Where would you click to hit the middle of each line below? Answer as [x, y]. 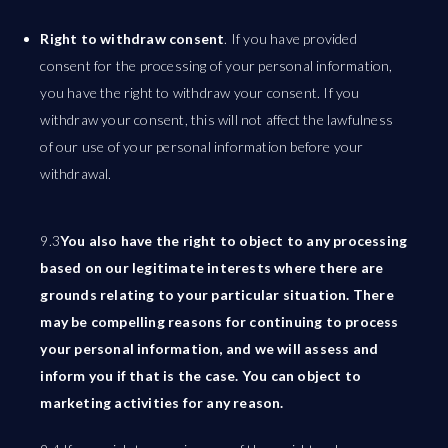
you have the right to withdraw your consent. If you [200, 92]
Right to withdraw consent [132, 38]
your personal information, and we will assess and [209, 348]
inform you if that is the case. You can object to [201, 375]
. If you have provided [290, 38]
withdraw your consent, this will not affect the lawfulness [217, 119]
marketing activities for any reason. [162, 402]
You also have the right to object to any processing [234, 240]
